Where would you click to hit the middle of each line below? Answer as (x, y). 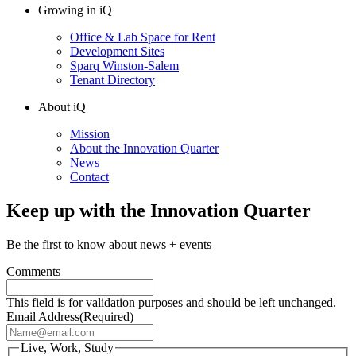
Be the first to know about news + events (109, 244)
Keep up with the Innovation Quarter (159, 210)
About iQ (62, 106)
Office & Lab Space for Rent (143, 37)
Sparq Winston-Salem (124, 65)
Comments (33, 271)
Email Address (43, 316)
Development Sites (117, 51)
